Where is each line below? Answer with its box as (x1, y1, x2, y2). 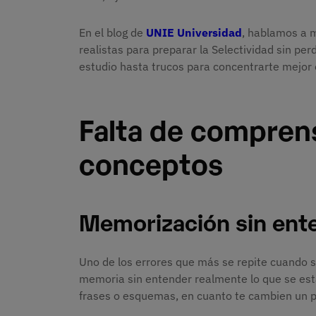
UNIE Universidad (146, 25, 242, 39)
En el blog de (79, 25, 146, 39)
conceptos (79, 142, 223, 181)
